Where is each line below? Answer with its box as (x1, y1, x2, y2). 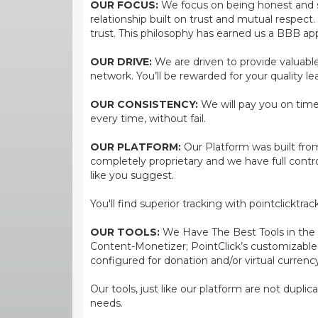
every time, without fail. (90, 111, 206, 125)
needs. (90, 296, 123, 309)
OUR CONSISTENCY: (90, 97, 198, 111)
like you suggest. (90, 168, 174, 182)
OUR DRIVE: (90, 55, 152, 68)
